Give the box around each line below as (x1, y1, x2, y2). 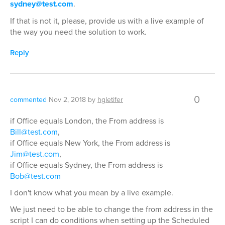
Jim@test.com (10, 148, 59, 159)
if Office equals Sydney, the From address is (10, 159, 163, 170)
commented (10, 94, 47, 104)
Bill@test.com (10, 126, 58, 137)
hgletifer (97, 94, 123, 104)
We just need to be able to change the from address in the (10, 203, 213, 214)
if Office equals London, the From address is (10, 115, 164, 126)
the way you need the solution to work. (10, 26, 147, 37)
